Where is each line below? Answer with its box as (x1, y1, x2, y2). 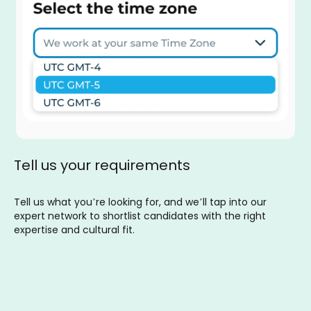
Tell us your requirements (14, 155, 190, 176)
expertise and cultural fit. (14, 223, 135, 237)
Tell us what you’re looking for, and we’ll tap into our (14, 195, 267, 210)
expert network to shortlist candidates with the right (14, 209, 266, 224)
